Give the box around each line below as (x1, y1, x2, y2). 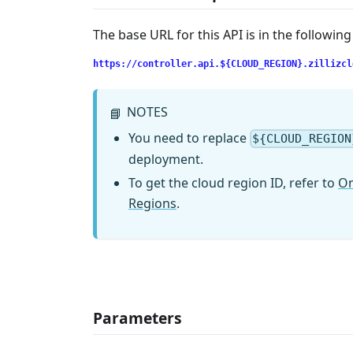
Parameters (93, 307, 182, 329)
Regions (128, 194, 176, 212)
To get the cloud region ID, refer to (128, 173, 338, 191)
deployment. (128, 150, 203, 168)
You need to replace (128, 128, 250, 147)
